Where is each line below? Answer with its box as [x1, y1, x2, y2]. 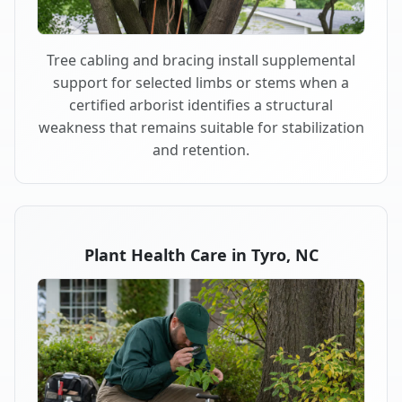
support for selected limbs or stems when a [53, 73, 349, 93]
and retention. [153, 140, 249, 161]
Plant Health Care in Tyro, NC [83, 244, 319, 267]
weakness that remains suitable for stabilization [38, 118, 364, 138]
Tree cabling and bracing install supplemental [47, 50, 355, 71]
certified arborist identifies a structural [69, 95, 333, 116]
